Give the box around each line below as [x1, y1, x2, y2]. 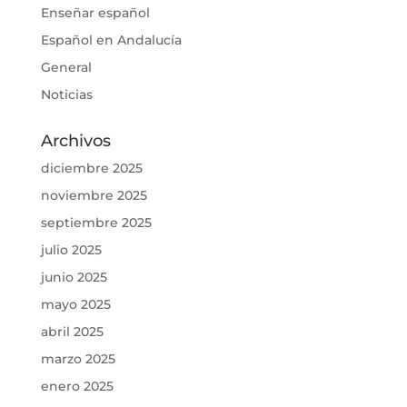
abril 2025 [40, 323, 104, 341]
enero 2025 [40, 378, 114, 395]
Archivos [40, 131, 111, 152]
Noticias [40, 86, 93, 104]
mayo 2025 [40, 296, 111, 313]
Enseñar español [40, 5, 150, 22]
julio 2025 [40, 242, 102, 259]
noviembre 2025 [40, 187, 147, 204]
